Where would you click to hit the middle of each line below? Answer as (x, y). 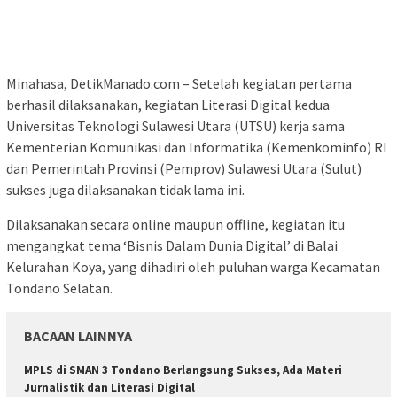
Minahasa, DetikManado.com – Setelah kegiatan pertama (179, 83)
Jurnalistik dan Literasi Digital (109, 387)
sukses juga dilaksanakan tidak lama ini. (125, 189)
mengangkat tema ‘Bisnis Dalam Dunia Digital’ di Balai (172, 245)
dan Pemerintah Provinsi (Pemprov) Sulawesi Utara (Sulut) (184, 168)
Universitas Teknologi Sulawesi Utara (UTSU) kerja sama (175, 125)
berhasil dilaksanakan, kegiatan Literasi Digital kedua (168, 104)
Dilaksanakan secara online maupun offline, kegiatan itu (175, 224)
